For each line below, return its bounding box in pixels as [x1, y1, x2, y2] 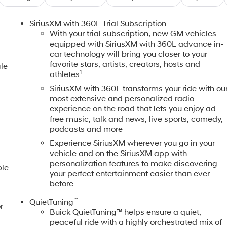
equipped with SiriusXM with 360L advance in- [50, 39, 224, 49]
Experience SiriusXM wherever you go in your [50, 138, 215, 148]
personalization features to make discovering [50, 158, 218, 169]
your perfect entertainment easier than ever [50, 168, 210, 179]
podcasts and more [50, 124, 123, 134]
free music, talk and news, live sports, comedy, [50, 113, 223, 124]
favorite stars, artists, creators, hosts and [50, 59, 201, 69]
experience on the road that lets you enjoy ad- [50, 103, 220, 114]
